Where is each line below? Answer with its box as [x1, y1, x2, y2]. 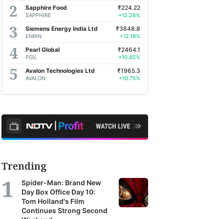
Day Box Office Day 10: [22, 188, 95, 196]
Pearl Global [25, 45, 60, 53]
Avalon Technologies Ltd [25, 66, 95, 74]
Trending [1, 159, 46, 173]
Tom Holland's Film [22, 197, 85, 205]
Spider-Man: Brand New [22, 178, 101, 187]
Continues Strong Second [22, 206, 108, 215]
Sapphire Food [25, 3, 67, 11]
